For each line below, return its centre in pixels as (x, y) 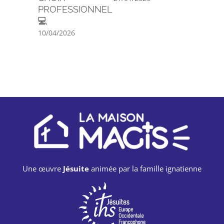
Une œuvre (43, 169)
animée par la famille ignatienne (146, 169)
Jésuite (77, 169)
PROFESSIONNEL (75, 9)
